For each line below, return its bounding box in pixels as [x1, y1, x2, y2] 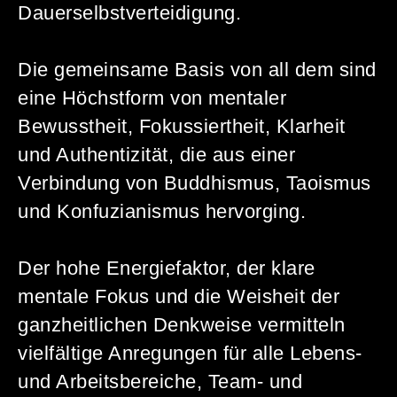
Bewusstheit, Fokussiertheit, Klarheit [18, 115, 346, 137]
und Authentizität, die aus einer [18, 144, 295, 166]
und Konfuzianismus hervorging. [18, 200, 306, 222]
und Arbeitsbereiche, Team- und [18, 370, 302, 393]
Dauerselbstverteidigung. [18, 2, 241, 24]
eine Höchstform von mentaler [18, 87, 286, 109]
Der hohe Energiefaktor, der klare [18, 257, 315, 279]
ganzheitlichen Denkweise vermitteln [18, 314, 346, 336]
